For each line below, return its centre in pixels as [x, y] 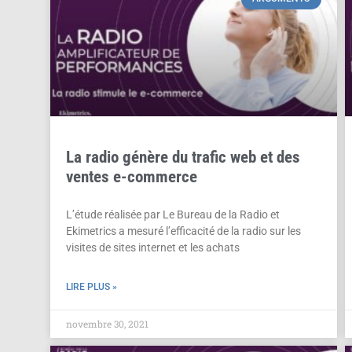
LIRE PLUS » [91, 286]
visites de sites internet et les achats [152, 247]
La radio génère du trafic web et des [183, 157]
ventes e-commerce [131, 176]
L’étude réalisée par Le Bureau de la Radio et [172, 214]
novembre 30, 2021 [107, 323]
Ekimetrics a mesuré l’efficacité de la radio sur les [183, 231]
